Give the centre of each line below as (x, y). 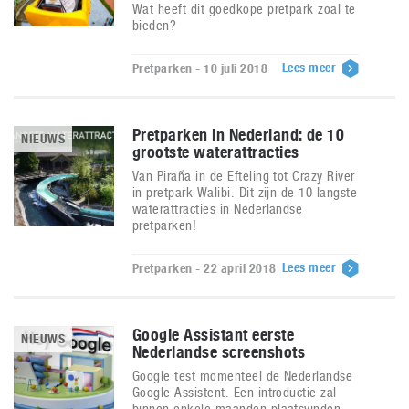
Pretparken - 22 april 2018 (204, 268)
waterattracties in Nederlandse (218, 209)
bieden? (155, 25)
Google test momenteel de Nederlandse (243, 376)
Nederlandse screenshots (219, 352)
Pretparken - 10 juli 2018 (200, 68)
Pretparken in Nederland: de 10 (239, 135)
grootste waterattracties (216, 152)
